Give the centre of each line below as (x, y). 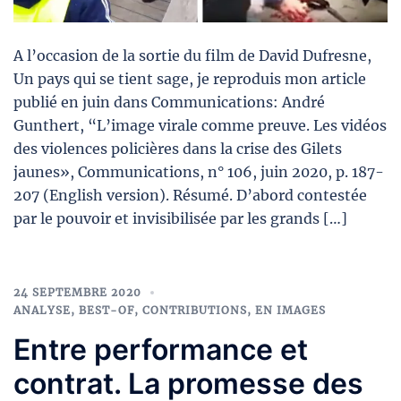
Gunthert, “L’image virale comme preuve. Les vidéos (200, 125)
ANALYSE (42, 310)
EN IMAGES (290, 310)
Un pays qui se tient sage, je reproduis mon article (190, 78)
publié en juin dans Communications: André (169, 102)
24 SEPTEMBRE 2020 (77, 292)
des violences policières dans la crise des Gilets (178, 148)
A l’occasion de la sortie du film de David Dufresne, (192, 55)
